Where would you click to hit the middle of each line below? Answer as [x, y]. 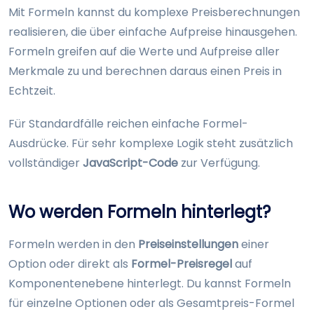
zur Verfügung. [219, 163]
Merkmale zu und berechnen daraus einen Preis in [145, 71]
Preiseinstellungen [188, 245]
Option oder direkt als [70, 264]
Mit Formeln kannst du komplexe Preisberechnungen [154, 12]
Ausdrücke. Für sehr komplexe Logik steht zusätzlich [151, 144]
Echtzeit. [32, 91]
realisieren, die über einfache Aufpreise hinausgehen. [153, 32]
